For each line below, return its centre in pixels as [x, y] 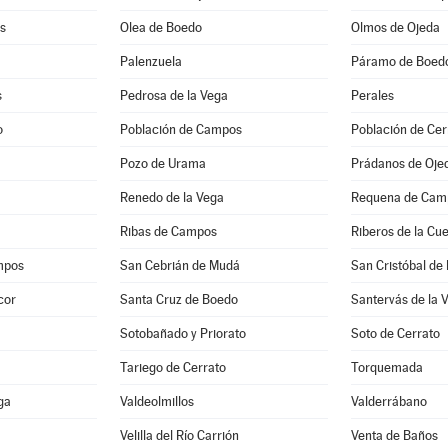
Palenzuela [151, 61]
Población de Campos [181, 129]
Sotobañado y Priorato [183, 333]
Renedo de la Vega [172, 197]
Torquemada [387, 367]
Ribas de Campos [169, 231]
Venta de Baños [394, 435]
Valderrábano [389, 401]
